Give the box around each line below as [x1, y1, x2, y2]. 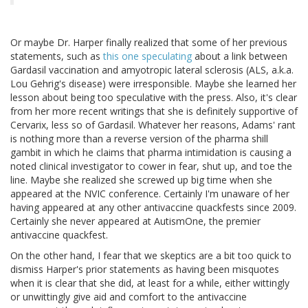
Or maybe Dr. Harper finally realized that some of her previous [10, 36, 287, 49]
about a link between [192, 49, 287, 63]
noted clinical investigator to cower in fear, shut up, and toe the [10, 159, 292, 173]
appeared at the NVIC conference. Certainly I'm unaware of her [10, 187, 289, 201]
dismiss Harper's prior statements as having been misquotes [10, 263, 279, 276]
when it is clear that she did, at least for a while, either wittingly [10, 276, 289, 290]
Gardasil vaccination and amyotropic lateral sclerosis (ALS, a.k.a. [10, 63, 294, 77]
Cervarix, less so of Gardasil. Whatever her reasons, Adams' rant [10, 118, 296, 132]
